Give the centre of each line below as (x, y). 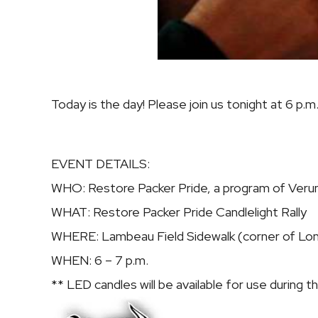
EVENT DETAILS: (100, 164)
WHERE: (75, 236)
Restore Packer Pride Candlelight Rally (200, 212)
